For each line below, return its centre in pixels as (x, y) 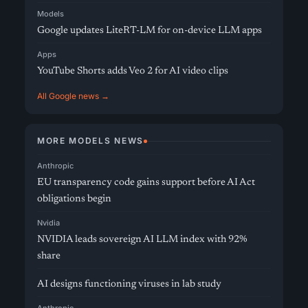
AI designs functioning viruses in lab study (129, 284)
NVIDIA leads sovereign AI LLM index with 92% (142, 240)
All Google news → (73, 96)
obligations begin (74, 199)
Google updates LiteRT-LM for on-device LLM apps (150, 31)
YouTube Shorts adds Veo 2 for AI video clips (133, 71)
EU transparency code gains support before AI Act (146, 183)
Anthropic (55, 166)
